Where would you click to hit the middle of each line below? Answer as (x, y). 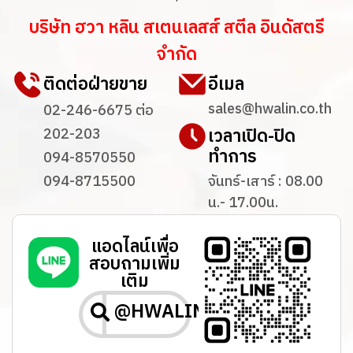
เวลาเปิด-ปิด (252, 136)
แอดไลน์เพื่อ (135, 247)
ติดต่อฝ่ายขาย (95, 84)
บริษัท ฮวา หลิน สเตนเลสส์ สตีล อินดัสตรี (176, 28)
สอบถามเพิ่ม (135, 264)
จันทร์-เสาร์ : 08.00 (266, 182)
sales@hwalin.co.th (270, 109)
